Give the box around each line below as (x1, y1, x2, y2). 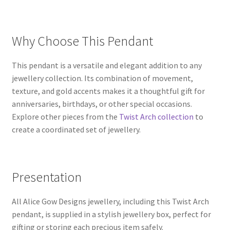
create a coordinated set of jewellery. (11, 124, 141, 135)
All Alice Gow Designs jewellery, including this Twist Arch (11, 196, 209, 206)
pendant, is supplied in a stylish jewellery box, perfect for (11, 208, 211, 219)
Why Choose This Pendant (11, 33, 153, 50)
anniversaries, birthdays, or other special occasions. (11, 99, 192, 109)
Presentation (11, 168, 82, 185)
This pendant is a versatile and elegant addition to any (11, 60, 202, 71)
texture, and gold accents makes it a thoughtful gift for (11, 86, 205, 97)
